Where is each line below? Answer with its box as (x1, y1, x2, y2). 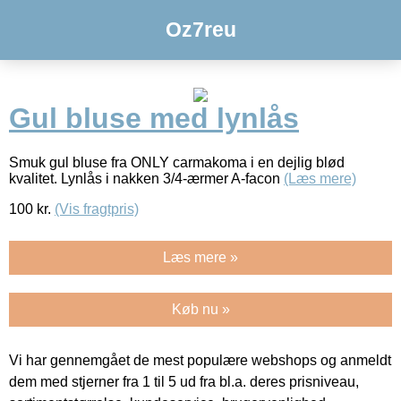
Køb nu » (171, 301, 230, 317)
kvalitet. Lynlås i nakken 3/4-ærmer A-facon (9, 170, 284, 186)
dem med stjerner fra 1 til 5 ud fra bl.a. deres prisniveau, (9, 373, 359, 389)
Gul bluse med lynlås (9, 102, 299, 135)
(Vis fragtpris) (55, 200, 139, 217)
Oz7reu (165, 18, 236, 41)
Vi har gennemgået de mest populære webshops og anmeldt (9, 352, 391, 368)
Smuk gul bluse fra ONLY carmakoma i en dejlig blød (9, 154, 345, 170)
